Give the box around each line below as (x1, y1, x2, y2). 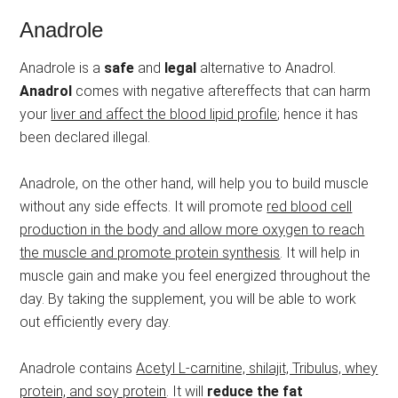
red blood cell (267, 198, 353, 216)
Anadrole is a (20, 60, 105, 77)
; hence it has (277, 106, 359, 123)
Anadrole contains (20, 360, 137, 378)
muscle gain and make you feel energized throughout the (20, 267, 371, 285)
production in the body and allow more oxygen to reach (20, 221, 365, 239)
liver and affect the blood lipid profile (51, 106, 278, 123)
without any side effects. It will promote (20, 198, 267, 216)
